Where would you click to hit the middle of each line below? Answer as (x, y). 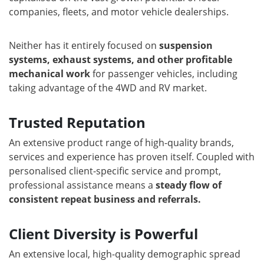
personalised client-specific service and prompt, (115, 171)
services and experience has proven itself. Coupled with (132, 157)
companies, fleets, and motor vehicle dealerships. (119, 12)
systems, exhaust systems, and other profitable (121, 60)
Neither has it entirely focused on (84, 46)
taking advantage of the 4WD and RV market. (108, 88)
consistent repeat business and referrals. (105, 199)
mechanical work (49, 74)
